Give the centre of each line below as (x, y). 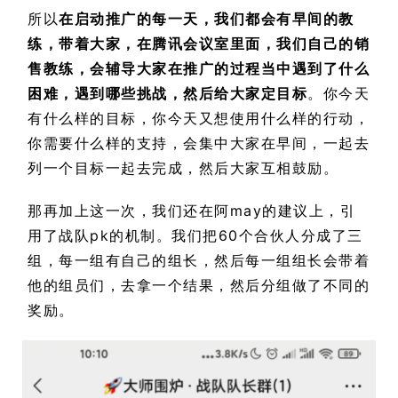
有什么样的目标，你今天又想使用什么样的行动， (199, 119)
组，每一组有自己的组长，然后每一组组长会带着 (199, 261)
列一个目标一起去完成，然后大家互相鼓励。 (183, 168)
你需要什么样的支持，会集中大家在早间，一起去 (199, 143)
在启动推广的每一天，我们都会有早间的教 (207, 19)
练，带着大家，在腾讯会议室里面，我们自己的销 (199, 44)
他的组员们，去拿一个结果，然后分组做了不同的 (199, 286)
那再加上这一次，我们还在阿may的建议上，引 (191, 211)
